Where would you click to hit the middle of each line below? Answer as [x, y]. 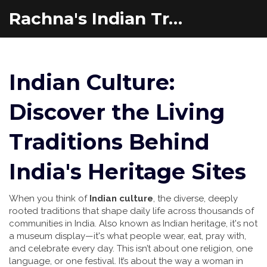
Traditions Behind [109, 142]
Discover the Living [117, 112]
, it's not [242, 223]
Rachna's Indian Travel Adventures [176, 18]
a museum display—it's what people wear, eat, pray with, [128, 236]
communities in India [52, 223]
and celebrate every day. [62, 249]
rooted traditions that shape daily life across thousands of [131, 211]
